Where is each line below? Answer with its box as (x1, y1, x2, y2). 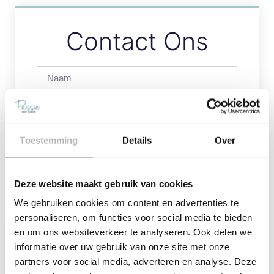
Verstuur (161, 184, 197, 195)
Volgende (208, 256, 246, 268)
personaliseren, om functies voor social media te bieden (14, 212, 253, 223)
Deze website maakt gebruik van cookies (14, 178, 193, 189)
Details (122, 135, 152, 146)
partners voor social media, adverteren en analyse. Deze (14, 256, 257, 267)
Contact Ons (65, 26, 209, 56)
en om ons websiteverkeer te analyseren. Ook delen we (14, 226, 252, 237)
